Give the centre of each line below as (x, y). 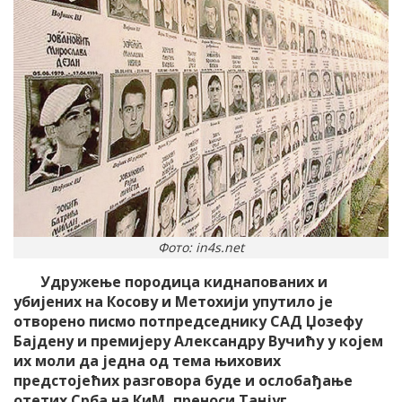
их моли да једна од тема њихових (147, 360)
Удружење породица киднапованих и (184, 281)
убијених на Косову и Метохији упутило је (173, 301)
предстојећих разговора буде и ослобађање (183, 380)
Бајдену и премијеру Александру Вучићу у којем (198, 341)
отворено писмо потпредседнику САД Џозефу (188, 321)
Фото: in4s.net (201, 247)
